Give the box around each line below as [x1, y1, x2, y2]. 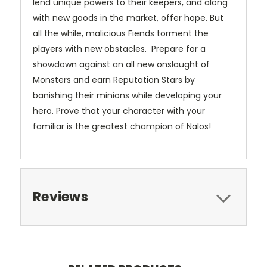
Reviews [33, 188, 88, 207]
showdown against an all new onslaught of [33, 58, 210, 71]
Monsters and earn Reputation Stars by [33, 74, 195, 86]
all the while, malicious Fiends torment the [33, 27, 209, 40]
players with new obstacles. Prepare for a [33, 43, 206, 55]
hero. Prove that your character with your [33, 105, 205, 117]
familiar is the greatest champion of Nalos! [33, 120, 213, 133]
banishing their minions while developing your [33, 89, 222, 102]
